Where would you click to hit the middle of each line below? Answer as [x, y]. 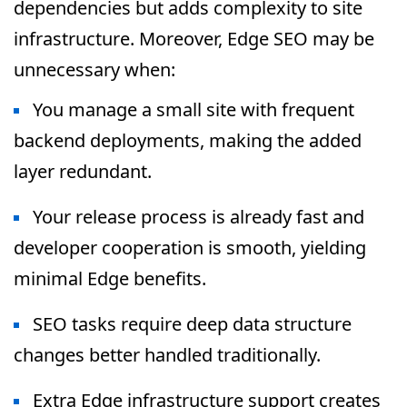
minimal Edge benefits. [110, 278]
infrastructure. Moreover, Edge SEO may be [194, 39]
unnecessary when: [94, 69]
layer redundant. [83, 171]
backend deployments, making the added [188, 140]
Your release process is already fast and [199, 217]
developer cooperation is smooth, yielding [190, 248]
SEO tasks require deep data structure [192, 324]
